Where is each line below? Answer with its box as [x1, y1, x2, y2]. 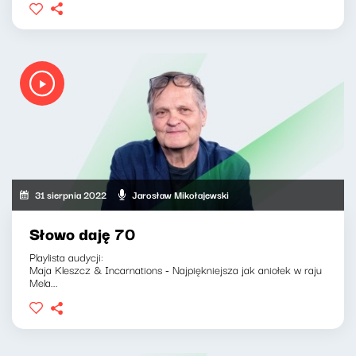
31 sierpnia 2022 [35, 187, 107, 203]
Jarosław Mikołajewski [132, 187, 230, 203]
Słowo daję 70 [29, 220, 135, 246]
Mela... [29, 273, 58, 291]
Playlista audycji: [29, 247, 103, 265]
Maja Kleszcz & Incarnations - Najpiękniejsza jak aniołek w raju [29, 260, 322, 278]
